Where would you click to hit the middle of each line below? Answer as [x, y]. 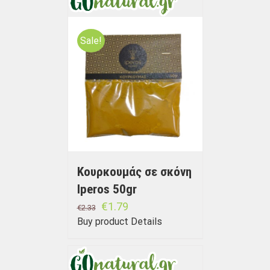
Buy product [102, 222]
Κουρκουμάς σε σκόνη [134, 172]
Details [146, 222]
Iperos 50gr [107, 190]
